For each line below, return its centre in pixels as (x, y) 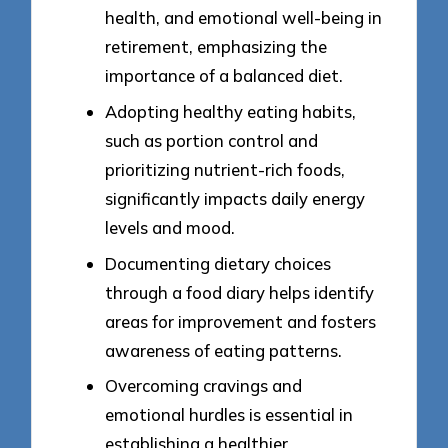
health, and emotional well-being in (243, 18)
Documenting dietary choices (218, 263)
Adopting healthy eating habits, (230, 112)
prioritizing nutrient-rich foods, (225, 170)
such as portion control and (211, 141)
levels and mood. (170, 228)
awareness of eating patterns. (223, 350)
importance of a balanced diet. (224, 76)
